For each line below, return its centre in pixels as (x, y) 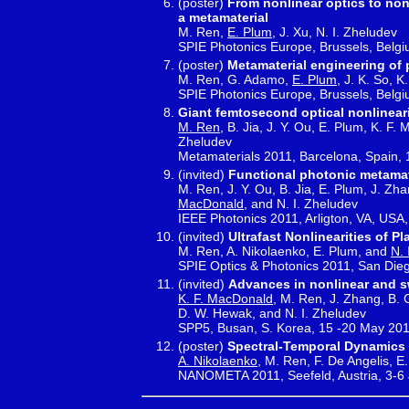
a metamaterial (223, 17)
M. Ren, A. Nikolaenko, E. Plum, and (284, 251)
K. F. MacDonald (225, 298)
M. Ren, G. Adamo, (235, 79)
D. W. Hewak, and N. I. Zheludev (272, 313)
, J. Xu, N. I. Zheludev (335, 31)
